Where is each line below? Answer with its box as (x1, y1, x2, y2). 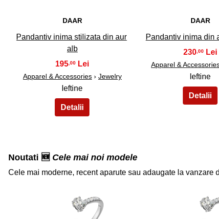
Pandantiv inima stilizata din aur (16, 33, 127, 42)
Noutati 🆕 (8, 153, 52, 163)
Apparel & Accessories (22, 72, 92, 81)
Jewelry (98, 72, 122, 81)
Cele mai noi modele (52, 153, 137, 163)
